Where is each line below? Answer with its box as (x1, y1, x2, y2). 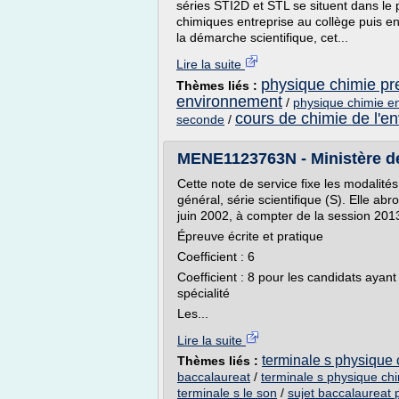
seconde (176, 112, 224, 126)
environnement (176, 93, 282, 110)
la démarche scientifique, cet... (176, 30, 348, 45)
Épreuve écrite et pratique (177, 229, 323, 243)
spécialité (177, 286, 230, 300)
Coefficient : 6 (177, 249, 255, 264)
